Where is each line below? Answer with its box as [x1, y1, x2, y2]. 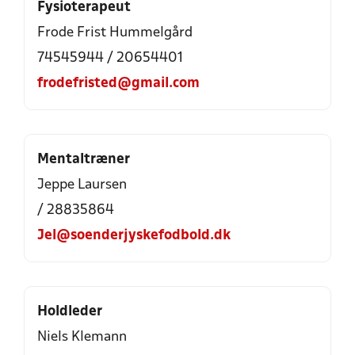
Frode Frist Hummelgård [37, 26, 193, 40]
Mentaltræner [37, 153, 130, 166]
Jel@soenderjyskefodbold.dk [37, 229, 231, 242]
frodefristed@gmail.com [37, 77, 200, 90]
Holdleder [37, 305, 102, 319]
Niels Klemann [37, 330, 127, 344]
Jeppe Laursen [37, 178, 127, 192]
